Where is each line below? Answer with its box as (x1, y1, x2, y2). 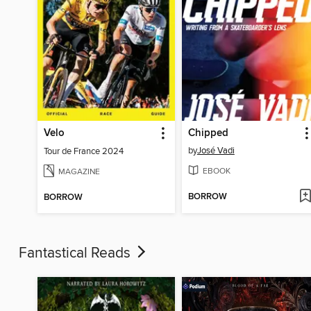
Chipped (187, 127, 228, 140)
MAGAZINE (58, 166, 101, 177)
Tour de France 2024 (44, 146, 124, 158)
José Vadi (196, 145, 235, 157)
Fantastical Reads (19, 244, 134, 262)
